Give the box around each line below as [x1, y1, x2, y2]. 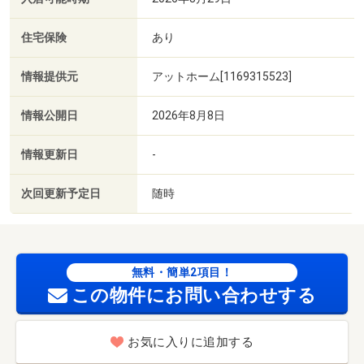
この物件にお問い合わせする [71, 284, 317, 305]
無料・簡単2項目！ [131, 265, 233, 279]
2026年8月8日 [152, 108, 225, 122]
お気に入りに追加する [128, 335, 253, 350]
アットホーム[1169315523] [152, 69, 292, 83]
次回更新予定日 [21, 186, 101, 201]
